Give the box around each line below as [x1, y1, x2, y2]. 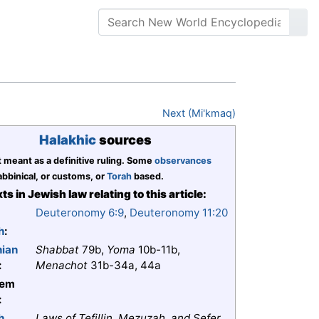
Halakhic [38, 132, 96, 148]
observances [155, 155, 211, 167]
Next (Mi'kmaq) [162, 107, 236, 120]
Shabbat [36, 243, 79, 257]
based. [132, 171, 164, 182]
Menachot [36, 258, 88, 273]
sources [95, 132, 152, 148]
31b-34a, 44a [88, 258, 161, 273]
